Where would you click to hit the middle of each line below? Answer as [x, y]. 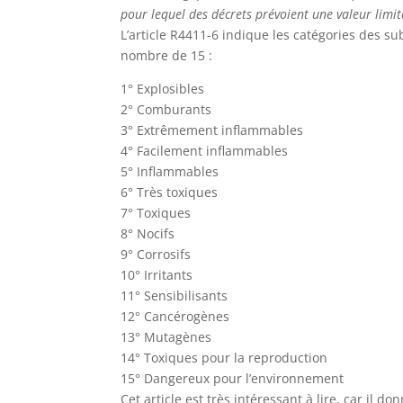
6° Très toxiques [170, 192]
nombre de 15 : [167, 55]
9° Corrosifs [156, 254]
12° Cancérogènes [175, 316]
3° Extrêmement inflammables [212, 130]
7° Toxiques [156, 213]
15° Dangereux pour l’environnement [233, 378]
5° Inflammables [170, 171]
